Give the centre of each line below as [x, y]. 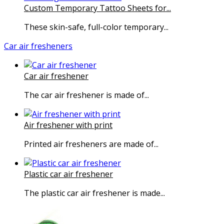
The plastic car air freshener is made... [94, 193]
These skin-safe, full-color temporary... [96, 27]
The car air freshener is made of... [86, 95]
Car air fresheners [38, 46]
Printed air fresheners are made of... [91, 144]
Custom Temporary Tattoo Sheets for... [97, 8]
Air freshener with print [68, 125]
